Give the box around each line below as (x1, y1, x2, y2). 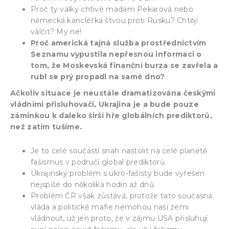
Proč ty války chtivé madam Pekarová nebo (31, 4, 194, 14)
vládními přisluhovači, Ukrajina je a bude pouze (10, 99, 199, 109)
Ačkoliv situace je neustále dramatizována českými (10, 88, 216, 98)
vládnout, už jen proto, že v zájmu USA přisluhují (31, 213, 208, 223)
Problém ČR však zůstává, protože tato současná (31, 191, 213, 200)
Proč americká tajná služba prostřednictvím (31, 38, 207, 48)
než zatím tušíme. (10, 122, 82, 131)
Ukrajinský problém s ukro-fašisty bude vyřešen (31, 168, 205, 178)
